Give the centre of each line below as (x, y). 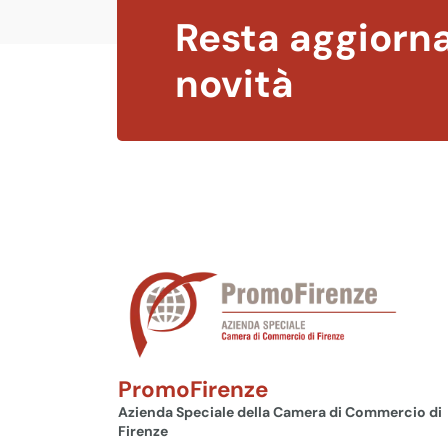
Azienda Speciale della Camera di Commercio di (280, 412)
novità (234, 83)
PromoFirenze (193, 390)
